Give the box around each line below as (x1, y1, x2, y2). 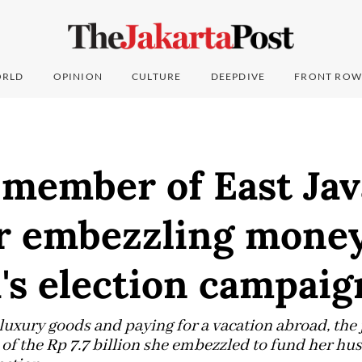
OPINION (53, 70, 103, 83)
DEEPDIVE (210, 70, 266, 83)
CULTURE (132, 70, 182, 83)
